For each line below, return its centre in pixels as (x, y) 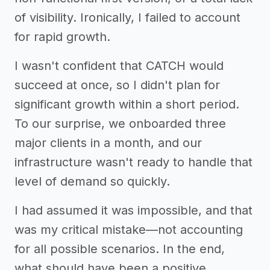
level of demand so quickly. (92, 181)
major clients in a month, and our (108, 143)
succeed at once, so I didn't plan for (117, 85)
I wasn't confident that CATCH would (119, 66)
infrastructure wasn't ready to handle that (133, 162)
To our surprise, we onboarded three (120, 124)
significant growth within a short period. (127, 104)
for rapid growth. (62, 37)
